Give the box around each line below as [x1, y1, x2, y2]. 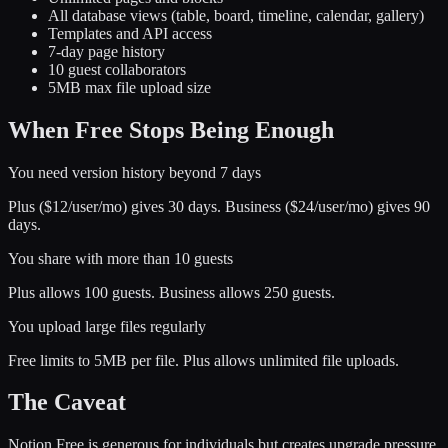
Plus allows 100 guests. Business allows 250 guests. [8, 283, 335, 301]
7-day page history [48, 42, 165, 60]
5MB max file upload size [48, 78, 211, 96]
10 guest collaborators [48, 60, 186, 78]
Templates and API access [48, 24, 212, 42]
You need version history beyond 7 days [8, 163, 261, 181]
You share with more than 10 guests [8, 249, 233, 267]
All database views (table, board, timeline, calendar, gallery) [48, 6, 424, 24]
